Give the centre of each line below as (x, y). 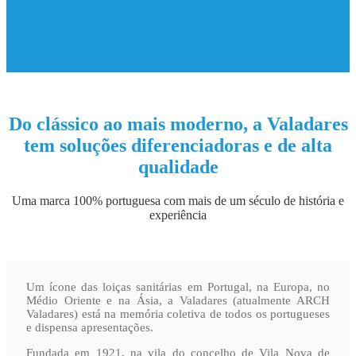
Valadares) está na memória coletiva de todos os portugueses (178, 313)
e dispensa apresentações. (90, 327)
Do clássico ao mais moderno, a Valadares (178, 124)
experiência (178, 215)
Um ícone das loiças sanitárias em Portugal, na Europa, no (178, 286)
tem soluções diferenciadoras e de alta (178, 145)
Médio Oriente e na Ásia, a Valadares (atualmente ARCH (178, 300)
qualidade (178, 166)
